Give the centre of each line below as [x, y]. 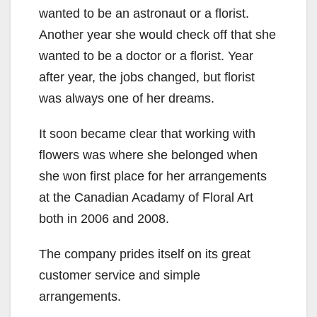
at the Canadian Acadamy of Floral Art [146, 198]
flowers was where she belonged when [148, 155]
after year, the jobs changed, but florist [147, 77]
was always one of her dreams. [127, 99]
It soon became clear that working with [147, 134]
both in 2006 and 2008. [104, 219]
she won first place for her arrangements [153, 177]
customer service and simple [120, 276]
